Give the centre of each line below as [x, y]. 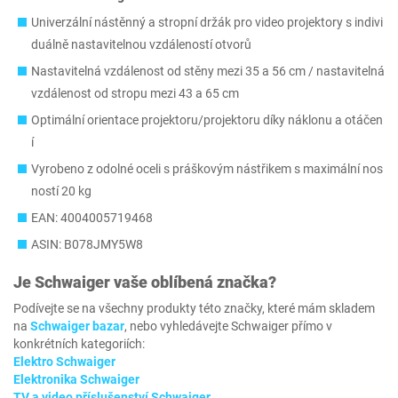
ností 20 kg [61, 191]
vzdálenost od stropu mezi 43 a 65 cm [135, 93]
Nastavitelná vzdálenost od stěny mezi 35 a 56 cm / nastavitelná [208, 71]
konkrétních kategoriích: [79, 344]
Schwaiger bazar [77, 326]
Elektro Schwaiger [64, 362]
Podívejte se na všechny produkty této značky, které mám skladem [194, 308]
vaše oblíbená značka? [193, 282]
